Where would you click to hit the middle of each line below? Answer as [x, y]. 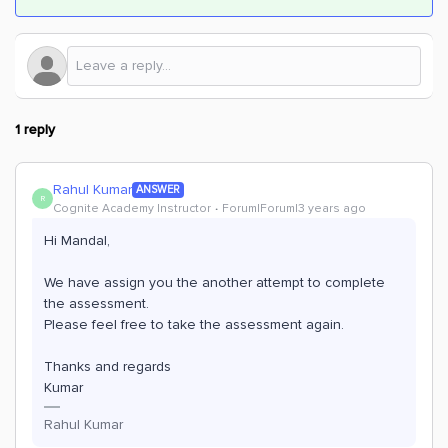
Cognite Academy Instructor [132, 208]
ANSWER [158, 189]
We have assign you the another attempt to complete [214, 282]
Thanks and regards [107, 366]
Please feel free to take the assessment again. [194, 324]
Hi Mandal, [79, 240]
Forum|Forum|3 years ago [294, 208]
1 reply [35, 129]
